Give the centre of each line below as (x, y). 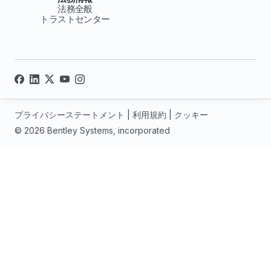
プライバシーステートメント (70, 114)
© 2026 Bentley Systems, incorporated (92, 130)
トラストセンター (75, 19)
